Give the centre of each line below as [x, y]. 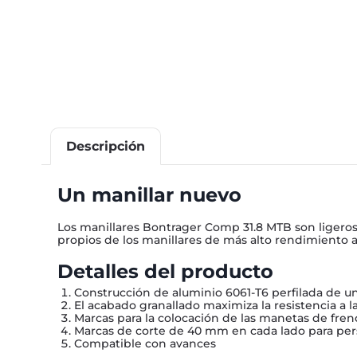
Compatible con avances [145, 343]
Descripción [105, 147]
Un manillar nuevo [149, 194]
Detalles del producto [165, 271]
